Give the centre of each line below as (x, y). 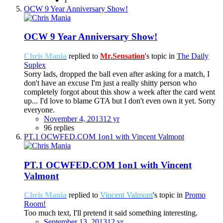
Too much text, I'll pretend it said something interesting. (111, 213)
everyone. (39, 110)
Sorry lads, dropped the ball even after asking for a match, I (117, 74)
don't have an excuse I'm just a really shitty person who (110, 83)
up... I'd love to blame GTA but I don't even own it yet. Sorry (120, 101)
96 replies (59, 127)
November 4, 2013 (73, 118)
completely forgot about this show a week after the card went (119, 92)
